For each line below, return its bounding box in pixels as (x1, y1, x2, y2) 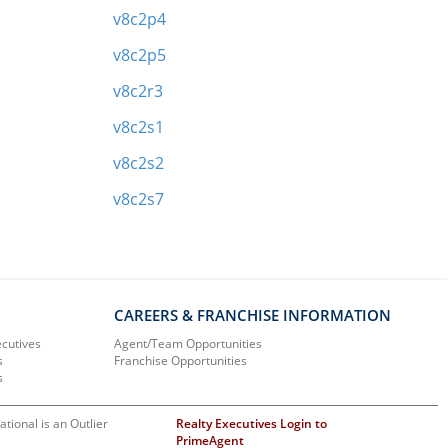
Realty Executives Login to (176, 414, 328, 432)
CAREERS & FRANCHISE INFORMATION (114, 304, 392, 325)
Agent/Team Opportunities (114, 334, 263, 352)
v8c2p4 (113, 7, 167, 30)
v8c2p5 (113, 43, 167, 66)
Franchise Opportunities (114, 351, 248, 369)
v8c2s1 (113, 115, 165, 138)
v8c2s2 (113, 151, 165, 174)
